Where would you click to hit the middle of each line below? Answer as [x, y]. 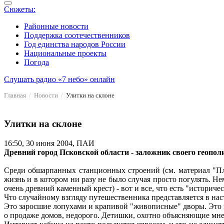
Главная [15, 95]
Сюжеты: [20, 9]
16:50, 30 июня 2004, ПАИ [49, 143]
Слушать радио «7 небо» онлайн [59, 79]
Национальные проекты [65, 53]
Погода [36, 62]
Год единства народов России [75, 44]
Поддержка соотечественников [77, 35]
